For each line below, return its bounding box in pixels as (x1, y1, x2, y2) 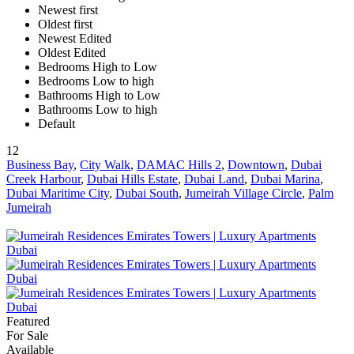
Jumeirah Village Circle (185, 186, 302, 201)
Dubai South (115, 186, 179, 201)
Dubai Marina (250, 172, 320, 186)
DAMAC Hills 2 (137, 158, 221, 172)
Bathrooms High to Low (38, 88, 160, 103)
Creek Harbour (6, 172, 81, 186)
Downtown (228, 158, 284, 172)
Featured (6, 314, 50, 329)
